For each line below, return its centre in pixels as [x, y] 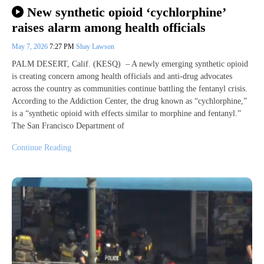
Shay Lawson [95, 47]
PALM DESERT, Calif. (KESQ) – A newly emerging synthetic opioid [130, 64]
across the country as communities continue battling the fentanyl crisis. [130, 89]
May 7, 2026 [31, 47]
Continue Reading [42, 148]
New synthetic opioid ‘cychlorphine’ [126, 12]
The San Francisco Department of [68, 126]
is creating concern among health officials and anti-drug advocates [122, 76]
